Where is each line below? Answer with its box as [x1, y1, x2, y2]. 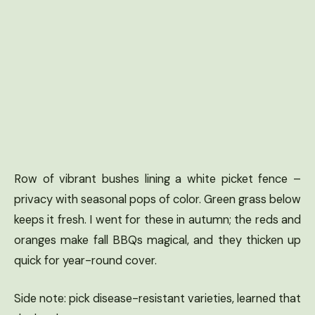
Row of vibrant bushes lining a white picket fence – [14, 171, 301, 186]
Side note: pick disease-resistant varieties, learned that [14, 290, 301, 306]
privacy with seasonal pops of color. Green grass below [14, 191, 301, 207]
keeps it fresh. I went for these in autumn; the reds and [14, 212, 301, 227]
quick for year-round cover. [14, 252, 157, 268]
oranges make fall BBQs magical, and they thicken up [14, 232, 301, 247]
